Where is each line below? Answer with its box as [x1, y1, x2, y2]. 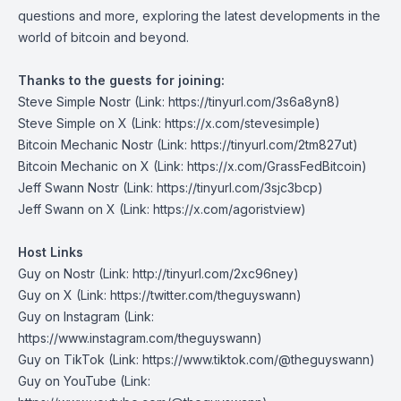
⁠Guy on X [18, 287, 73, 303]
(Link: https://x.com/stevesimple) [127, 115, 320, 131]
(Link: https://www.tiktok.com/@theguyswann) [105, 352, 375, 367]
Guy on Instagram [18, 309, 120, 324]
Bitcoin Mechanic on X [18, 158, 149, 174]
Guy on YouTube [18, 373, 116, 388]
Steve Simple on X [18, 115, 127, 131]
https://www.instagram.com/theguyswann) [18, 330, 262, 346]
